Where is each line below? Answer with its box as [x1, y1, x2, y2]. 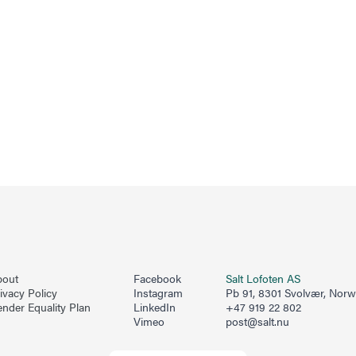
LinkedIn [133, 300, 176, 315]
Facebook [133, 271, 181, 286]
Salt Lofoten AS [226, 271, 300, 286]
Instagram [133, 285, 183, 300]
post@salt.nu [226, 314, 289, 329]
